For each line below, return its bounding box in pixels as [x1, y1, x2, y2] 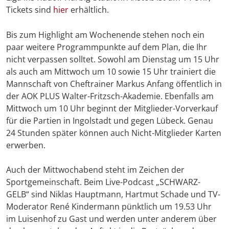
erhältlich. [68, 4, 109, 16]
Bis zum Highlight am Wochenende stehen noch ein [6, 29, 204, 41]
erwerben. [6, 140, 45, 151]
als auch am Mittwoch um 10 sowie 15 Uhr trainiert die [6, 66, 216, 78]
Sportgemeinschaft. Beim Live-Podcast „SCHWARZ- [6, 176, 200, 188]
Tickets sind [6, 4, 53, 16]
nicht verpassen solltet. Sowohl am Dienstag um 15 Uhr [6, 54, 219, 65]
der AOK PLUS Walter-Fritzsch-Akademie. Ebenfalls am [6, 90, 214, 102]
